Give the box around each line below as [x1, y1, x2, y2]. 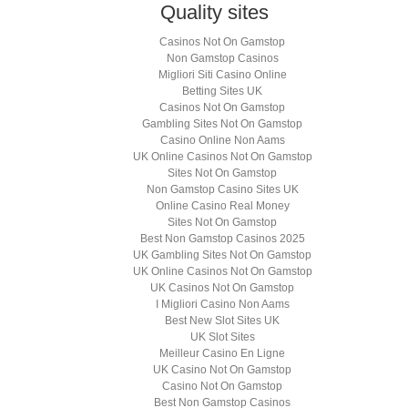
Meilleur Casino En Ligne [159, 346, 285, 360]
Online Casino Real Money [155, 199, 290, 212]
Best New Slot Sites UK [165, 313, 280, 327]
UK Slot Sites [189, 330, 255, 343]
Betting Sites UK [182, 84, 262, 97]
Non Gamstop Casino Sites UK [146, 182, 299, 196]
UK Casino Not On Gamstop [153, 362, 291, 376]
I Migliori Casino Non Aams [155, 297, 290, 311]
